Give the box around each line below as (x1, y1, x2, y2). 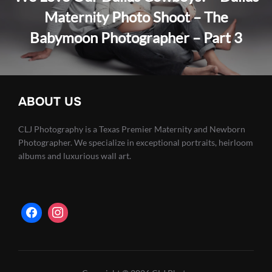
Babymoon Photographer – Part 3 (30, 28, 242, 46)
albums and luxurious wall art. (18, 150, 131, 161)
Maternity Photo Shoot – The (44, 7, 228, 25)
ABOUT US (18, 93, 81, 109)
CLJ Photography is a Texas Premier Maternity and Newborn (18, 123, 245, 134)
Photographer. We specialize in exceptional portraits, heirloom (18, 137, 253, 148)
